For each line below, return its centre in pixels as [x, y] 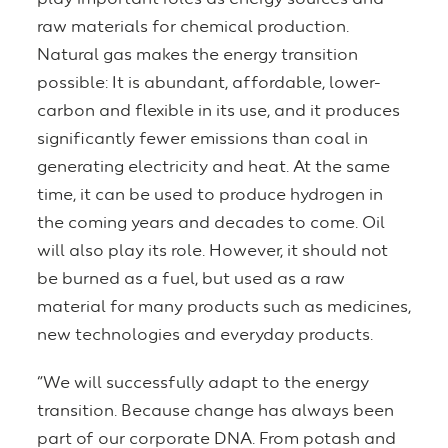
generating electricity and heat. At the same [213, 168]
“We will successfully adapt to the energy [203, 384]
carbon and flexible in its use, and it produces [218, 112]
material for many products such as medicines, [224, 308]
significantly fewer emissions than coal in [202, 140]
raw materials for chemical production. [193, 28]
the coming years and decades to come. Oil [211, 224]
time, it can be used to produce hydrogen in [210, 196]
